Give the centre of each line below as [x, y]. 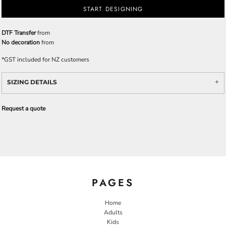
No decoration [21, 42]
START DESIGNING [113, 9]
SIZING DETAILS [32, 82]
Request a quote [23, 108]
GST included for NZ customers [47, 60]
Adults [113, 212]
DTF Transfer [19, 33]
